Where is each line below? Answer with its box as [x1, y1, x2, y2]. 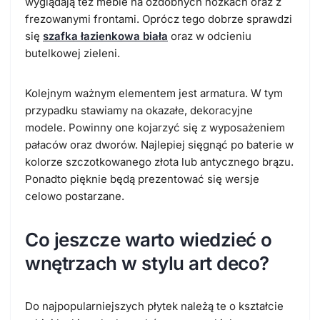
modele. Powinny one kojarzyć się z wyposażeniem [25, 120, 285, 134]
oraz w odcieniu [168, 29, 251, 43]
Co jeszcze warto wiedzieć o [25, 228, 272, 251]
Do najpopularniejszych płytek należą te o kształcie [25, 299, 284, 313]
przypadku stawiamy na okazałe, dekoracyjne [25, 103, 253, 117]
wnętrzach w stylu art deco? [25, 251, 269, 274]
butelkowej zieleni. [25, 46, 120, 60]
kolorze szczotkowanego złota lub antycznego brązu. [25, 154, 294, 169]
